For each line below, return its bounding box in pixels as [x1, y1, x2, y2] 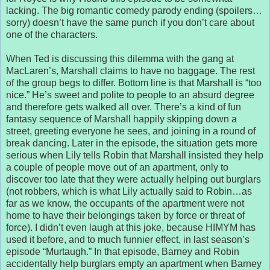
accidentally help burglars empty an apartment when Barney [6, 258, 262, 269]
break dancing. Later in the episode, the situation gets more [6, 137, 257, 148]
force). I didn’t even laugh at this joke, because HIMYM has [6, 222, 256, 233]
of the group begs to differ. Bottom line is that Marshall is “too [6, 77, 262, 88]
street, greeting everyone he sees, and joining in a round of [6, 125, 256, 136]
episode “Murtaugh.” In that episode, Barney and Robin [6, 246, 239, 257]
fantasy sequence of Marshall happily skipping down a [6, 113, 237, 124]
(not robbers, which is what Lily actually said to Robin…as [6, 186, 252, 196]
